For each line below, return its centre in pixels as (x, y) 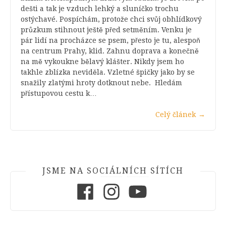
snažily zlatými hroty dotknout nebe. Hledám (101, 82)
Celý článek (176, 114)
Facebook (111, 180)
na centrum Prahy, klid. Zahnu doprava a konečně (110, 51)
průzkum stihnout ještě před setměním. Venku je (106, 30)
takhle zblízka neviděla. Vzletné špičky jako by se (108, 72)
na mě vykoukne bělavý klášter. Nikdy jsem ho (102, 61)
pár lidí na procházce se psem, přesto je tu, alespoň (110, 40)
